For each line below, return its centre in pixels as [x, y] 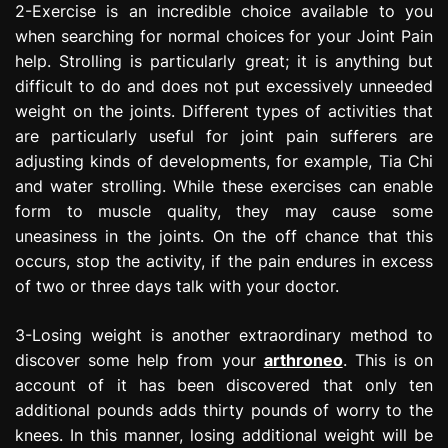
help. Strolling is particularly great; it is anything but [224, 60]
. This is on [387, 359]
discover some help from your [139, 359]
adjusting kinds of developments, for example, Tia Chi [224, 160]
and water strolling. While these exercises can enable [224, 185]
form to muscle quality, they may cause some [224, 210]
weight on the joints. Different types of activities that [224, 110]
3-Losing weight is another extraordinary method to [224, 334]
